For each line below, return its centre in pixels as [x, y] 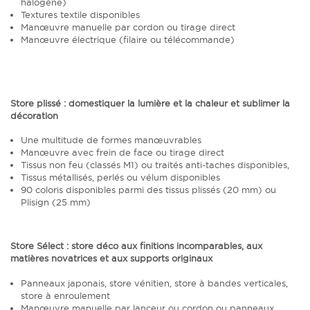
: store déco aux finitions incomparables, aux [163, 246]
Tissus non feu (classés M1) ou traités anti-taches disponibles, [155, 164]
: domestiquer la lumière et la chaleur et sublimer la [175, 103]
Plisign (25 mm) [56, 202]
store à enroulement [65, 295]
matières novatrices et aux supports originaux [111, 258]
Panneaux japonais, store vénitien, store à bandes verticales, [154, 283]
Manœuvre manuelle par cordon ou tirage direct [128, 27]
